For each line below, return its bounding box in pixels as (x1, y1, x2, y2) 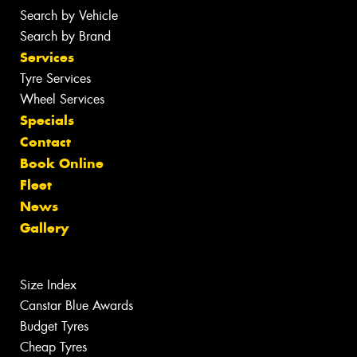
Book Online (20, 155, 104, 173)
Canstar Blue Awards (20, 297, 133, 315)
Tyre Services (20, 70, 91, 88)
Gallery (20, 219, 69, 237)
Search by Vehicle (20, 7, 118, 25)
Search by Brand (20, 28, 111, 45)
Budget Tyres (20, 318, 88, 335)
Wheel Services (20, 91, 104, 108)
